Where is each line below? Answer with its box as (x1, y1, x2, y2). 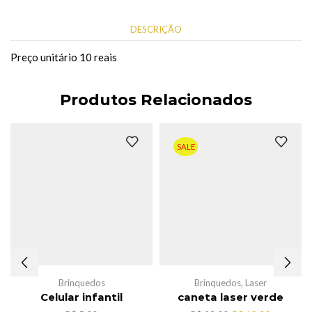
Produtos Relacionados (60, 89, 252, 109)
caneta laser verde (178, 290, 283, 304)
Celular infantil (40, 290, 123, 304)
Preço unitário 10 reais (10, 51, 117, 63)
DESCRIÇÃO (130, 24, 182, 36)
